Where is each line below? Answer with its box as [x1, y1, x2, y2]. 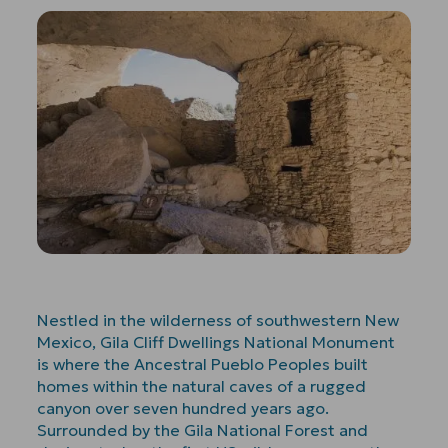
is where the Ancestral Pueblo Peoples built [37, 353, 369, 374]
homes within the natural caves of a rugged [37, 375, 367, 396]
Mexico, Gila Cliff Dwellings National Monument [37, 331, 396, 352]
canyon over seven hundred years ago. [37, 397, 330, 418]
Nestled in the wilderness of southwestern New [37, 309, 400, 330]
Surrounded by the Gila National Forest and [37, 419, 369, 440]
